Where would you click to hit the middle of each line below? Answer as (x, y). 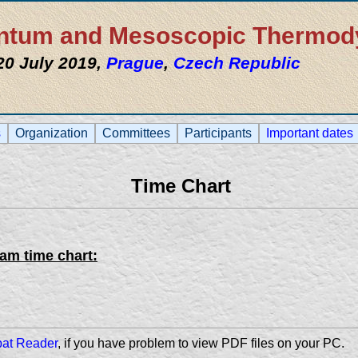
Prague (135, 63)
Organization (52, 133)
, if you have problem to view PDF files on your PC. (201, 343)
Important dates (310, 133)
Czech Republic (237, 63)
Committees (136, 133)
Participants (218, 133)
